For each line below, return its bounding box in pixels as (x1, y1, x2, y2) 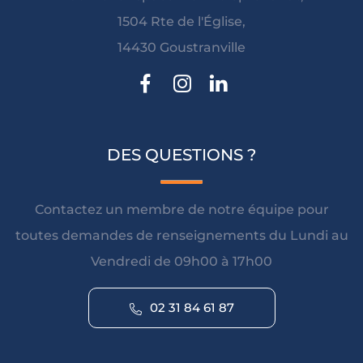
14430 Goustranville (117, 40, 246, 56)
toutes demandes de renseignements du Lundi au (15, 228, 348, 244)
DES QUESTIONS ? (107, 145, 256, 165)
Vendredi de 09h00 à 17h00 (91, 254, 272, 270)
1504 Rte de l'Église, (117, 14, 246, 30)
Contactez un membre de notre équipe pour (34, 202, 329, 218)
